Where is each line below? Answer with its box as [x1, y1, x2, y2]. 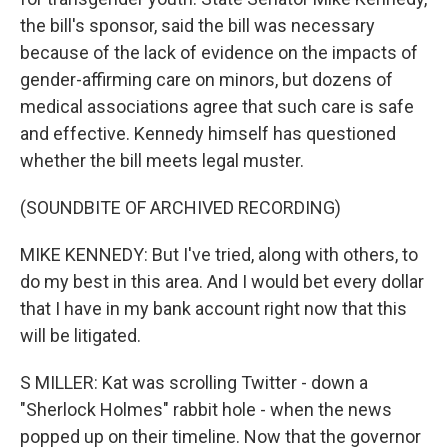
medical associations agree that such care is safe [20, 96, 414, 117]
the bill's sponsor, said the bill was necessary [20, 15, 375, 36]
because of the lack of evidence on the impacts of [20, 42, 418, 63]
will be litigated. [20, 325, 141, 346]
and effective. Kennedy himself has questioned [20, 123, 396, 144]
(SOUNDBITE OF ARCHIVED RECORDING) [20, 197, 341, 218]
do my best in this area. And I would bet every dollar [20, 271, 424, 292]
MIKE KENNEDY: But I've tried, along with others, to [20, 244, 418, 265]
